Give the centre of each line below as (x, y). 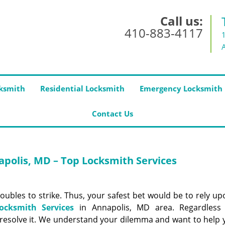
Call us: (182, 21)
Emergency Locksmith (181, 88)
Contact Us (113, 114)
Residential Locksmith (82, 88)
